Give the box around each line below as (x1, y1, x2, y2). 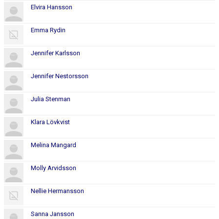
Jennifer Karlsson (31, 49, 80, 57)
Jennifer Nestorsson (31, 72, 88, 80)
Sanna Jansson (31, 210, 74, 218)
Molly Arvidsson (31, 164, 76, 172)
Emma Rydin (31, 26, 66, 34)
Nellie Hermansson (31, 187, 84, 195)
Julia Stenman (31, 95, 70, 103)
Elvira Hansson (31, 3, 72, 11)
